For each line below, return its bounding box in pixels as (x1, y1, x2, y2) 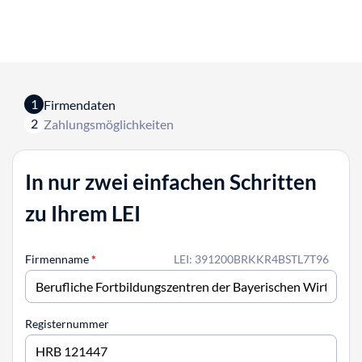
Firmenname (25, 252, 91, 267)
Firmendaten (44, 96, 116, 112)
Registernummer (25, 317, 109, 331)
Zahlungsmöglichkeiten (44, 116, 174, 132)
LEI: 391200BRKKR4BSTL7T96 (174, 252, 329, 267)
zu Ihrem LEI (25, 200, 141, 226)
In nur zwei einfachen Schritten (25, 169, 317, 195)
